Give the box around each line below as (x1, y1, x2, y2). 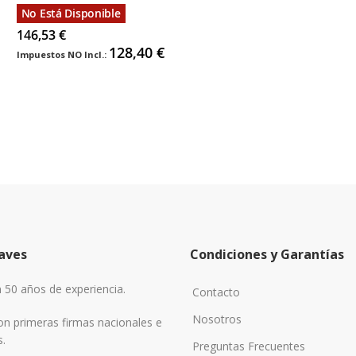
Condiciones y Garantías (190, 246, 344, 263)
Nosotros (192, 311, 242, 327)
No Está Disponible (21, 5, 121, 21)
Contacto (192, 284, 240, 300)
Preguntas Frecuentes (192, 339, 305, 354)
